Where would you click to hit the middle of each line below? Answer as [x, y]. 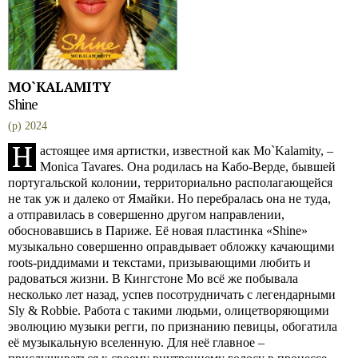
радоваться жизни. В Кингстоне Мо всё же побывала [153, 278]
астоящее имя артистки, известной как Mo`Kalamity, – [187, 151]
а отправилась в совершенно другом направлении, [146, 215]
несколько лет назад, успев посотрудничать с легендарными [172, 294]
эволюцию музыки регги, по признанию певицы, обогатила [173, 326]
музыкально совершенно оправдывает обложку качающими [171, 247]
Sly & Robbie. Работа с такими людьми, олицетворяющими [169, 310]
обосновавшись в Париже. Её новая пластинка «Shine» [158, 231]
